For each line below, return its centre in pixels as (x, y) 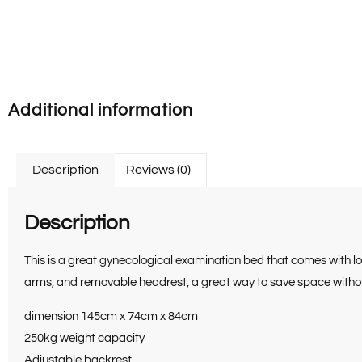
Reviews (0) (158, 170)
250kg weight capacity (84, 338)
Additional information (101, 110)
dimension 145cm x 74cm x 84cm (111, 316)
